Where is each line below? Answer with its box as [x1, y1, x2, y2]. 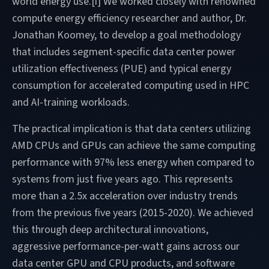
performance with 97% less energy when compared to [12, 154, 255, 170]
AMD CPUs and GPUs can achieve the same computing [12, 138, 256, 153]
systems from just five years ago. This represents [12, 171, 233, 187]
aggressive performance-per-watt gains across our [12, 238, 240, 254]
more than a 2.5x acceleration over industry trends [12, 188, 238, 204]
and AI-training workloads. [12, 94, 134, 110]
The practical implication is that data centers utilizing [12, 121, 251, 136]
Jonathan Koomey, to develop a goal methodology [12, 27, 241, 43]
